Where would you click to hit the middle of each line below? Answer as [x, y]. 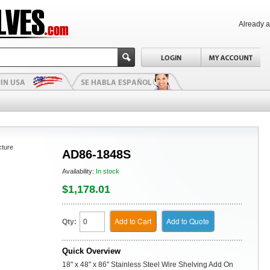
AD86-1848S [96, 154]
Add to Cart [133, 221]
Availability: [79, 171]
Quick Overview [91, 251]
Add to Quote [188, 221]
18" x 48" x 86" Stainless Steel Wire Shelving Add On [148, 265]
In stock [108, 171]
